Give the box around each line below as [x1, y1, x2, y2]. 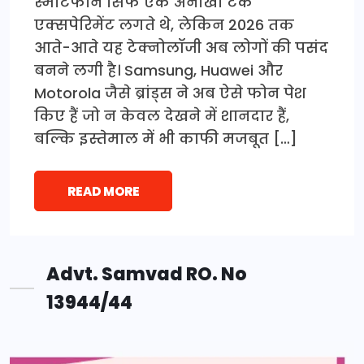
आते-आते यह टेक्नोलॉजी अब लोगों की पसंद [34, 37, 328, 58]
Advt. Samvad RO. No [46, 262, 247, 288]
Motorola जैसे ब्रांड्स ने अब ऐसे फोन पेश [34, 83, 306, 104]
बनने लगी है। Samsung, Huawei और [34, 60, 283, 81]
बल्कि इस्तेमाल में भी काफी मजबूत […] [34, 128, 297, 149]
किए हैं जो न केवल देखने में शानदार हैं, [34, 106, 289, 127]
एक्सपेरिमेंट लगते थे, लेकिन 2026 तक [34, 15, 294, 36]
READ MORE [67, 183, 140, 201]
